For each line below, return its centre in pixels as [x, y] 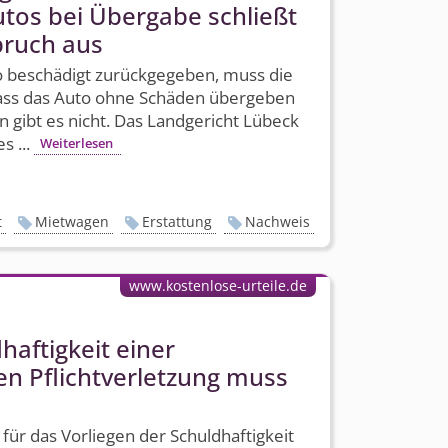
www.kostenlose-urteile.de [217, 285]
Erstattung [177, 222]
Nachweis [278, 222]
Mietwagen [72, 222]
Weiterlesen [77, 143]
